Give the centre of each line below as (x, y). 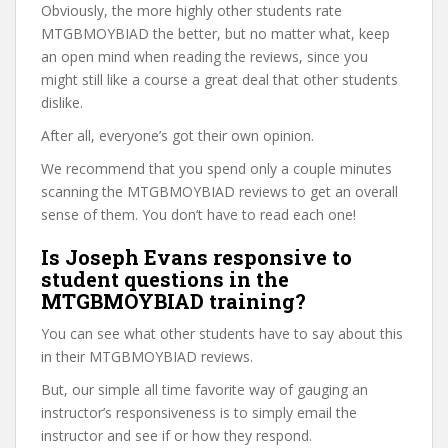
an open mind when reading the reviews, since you (204, 56)
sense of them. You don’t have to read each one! (198, 214)
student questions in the (165, 279)
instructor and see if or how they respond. (176, 435)
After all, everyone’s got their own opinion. (177, 135)
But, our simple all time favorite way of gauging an (204, 389)
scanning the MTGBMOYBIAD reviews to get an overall (219, 191)
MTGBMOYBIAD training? (173, 301)
